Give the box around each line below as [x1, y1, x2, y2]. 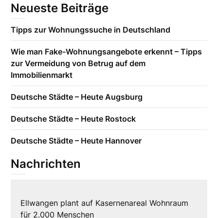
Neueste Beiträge [11, 1, 109, 16]
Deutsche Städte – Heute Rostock [11, 114, 136, 124]
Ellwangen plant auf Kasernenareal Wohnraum [20, 198, 189, 208]
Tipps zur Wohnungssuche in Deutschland [11, 25, 171, 35]
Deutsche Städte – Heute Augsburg [11, 92, 143, 102]
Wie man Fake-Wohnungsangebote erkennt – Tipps [11, 47, 202, 57]
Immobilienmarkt [11, 70, 73, 80]
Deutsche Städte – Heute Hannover [11, 136, 142, 146]
